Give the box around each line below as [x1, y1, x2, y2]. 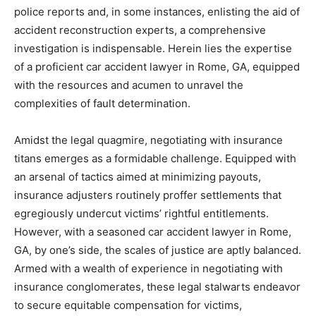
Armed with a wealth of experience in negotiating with [14, 261, 283, 275]
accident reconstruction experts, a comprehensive [14, 23, 266, 37]
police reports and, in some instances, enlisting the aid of [14, 4, 300, 18]
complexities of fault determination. [14, 96, 190, 110]
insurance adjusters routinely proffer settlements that [14, 188, 281, 202]
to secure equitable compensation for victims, [14, 298, 242, 312]
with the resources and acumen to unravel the [14, 78, 243, 92]
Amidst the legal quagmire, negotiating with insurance [14, 133, 283, 147]
